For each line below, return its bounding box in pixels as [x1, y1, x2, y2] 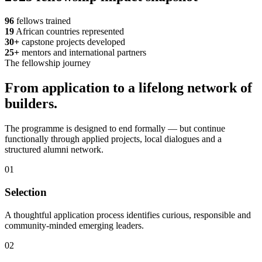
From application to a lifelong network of [5, 80, 252, 96]
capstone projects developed [22, 37, 125, 47]
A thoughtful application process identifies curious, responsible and [5, 209, 251, 220]
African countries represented [16, 26, 124, 37]
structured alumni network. [5, 144, 104, 155]
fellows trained [16, 16, 71, 26]
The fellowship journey [5, 58, 91, 68]
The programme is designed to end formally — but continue [5, 123, 225, 134]
